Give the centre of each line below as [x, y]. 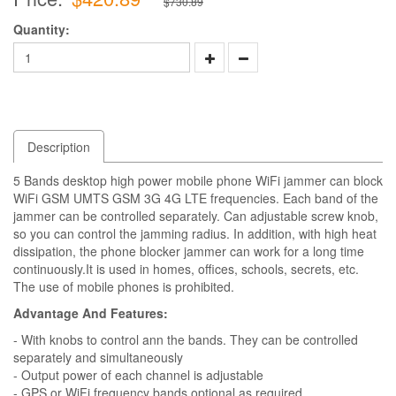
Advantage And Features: [91, 312]
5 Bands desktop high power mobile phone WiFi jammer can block [198, 180]
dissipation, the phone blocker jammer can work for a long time [189, 251]
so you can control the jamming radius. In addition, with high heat [195, 233]
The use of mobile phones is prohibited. [124, 286]
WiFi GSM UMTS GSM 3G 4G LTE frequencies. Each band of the [196, 198]
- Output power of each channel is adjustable [138, 374]
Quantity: [42, 29]
